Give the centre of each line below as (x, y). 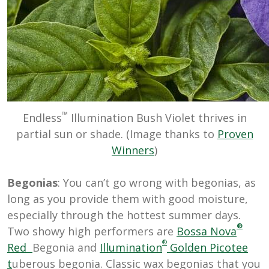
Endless (42, 118)
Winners (133, 150)
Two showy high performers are (92, 231)
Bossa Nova (207, 231)
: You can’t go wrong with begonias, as (157, 183)
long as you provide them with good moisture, (128, 199)
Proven (235, 134)
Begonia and (66, 248)
